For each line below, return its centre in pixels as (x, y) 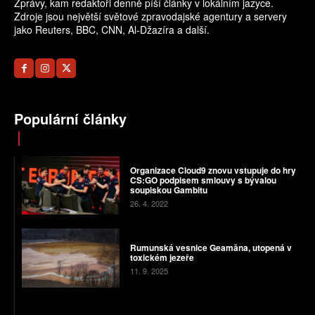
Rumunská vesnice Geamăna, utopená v (191, 248)
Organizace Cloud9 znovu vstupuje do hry (213, 170)
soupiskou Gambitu (168, 189)
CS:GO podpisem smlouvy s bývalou (203, 180)
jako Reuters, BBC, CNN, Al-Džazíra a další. (112, 30)
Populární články (70, 119)
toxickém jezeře (162, 258)
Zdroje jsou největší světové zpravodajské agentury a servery (150, 17)
